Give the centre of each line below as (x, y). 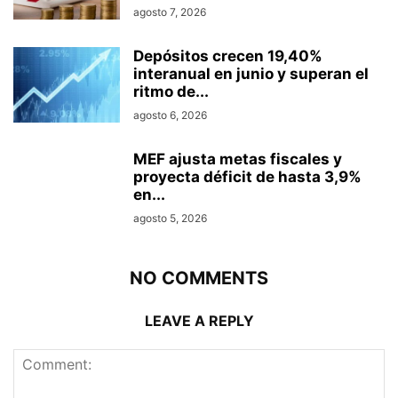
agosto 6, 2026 (170, 115)
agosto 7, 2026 (170, 12)
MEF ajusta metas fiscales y (238, 159)
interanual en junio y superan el (251, 74)
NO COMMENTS (199, 279)
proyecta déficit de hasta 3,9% (247, 177)
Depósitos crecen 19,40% (228, 56)
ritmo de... (171, 92)
